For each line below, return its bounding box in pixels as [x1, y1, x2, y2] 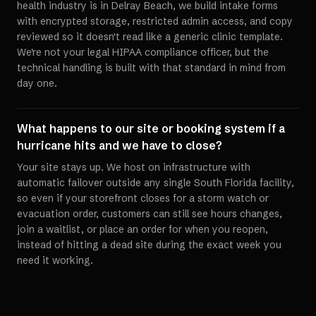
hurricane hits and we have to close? [17, 138, 222, 152]
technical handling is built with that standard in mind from [17, 61, 286, 74]
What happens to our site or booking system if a [17, 121, 285, 135]
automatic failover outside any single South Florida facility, [17, 176, 294, 189]
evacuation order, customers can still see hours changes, [17, 207, 282, 220]
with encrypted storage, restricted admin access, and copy [17, 15, 293, 28]
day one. [17, 77, 57, 90]
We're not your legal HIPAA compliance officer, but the [17, 46, 269, 59]
